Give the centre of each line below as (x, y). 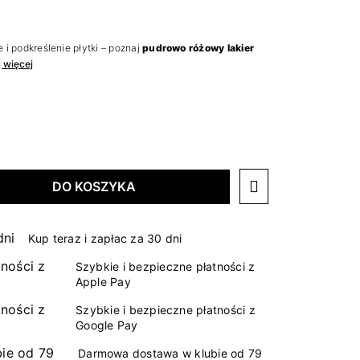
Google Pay (107, 325)
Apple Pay (103, 282)
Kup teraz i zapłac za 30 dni (105, 238)
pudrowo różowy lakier (198, 48)
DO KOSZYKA (94, 187)
